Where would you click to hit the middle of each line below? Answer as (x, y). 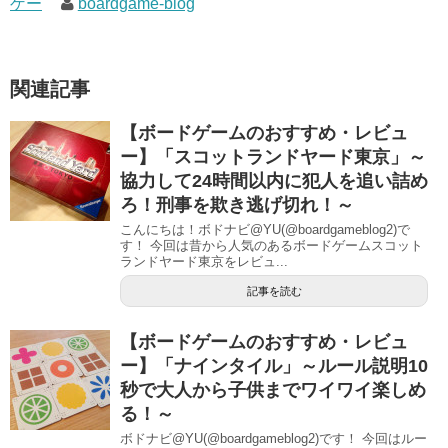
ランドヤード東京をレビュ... (204, 261)
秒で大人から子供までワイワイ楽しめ (273, 390)
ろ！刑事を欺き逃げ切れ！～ (237, 205)
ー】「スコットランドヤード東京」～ (273, 157)
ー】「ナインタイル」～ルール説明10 (274, 366)
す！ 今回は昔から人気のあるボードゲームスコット (271, 245)
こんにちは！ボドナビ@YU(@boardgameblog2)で (265, 229)
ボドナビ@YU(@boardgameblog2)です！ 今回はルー (273, 438)
